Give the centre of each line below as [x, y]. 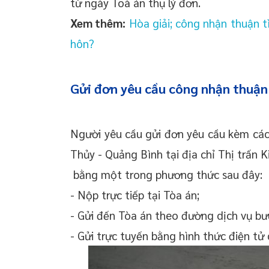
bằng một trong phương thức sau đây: [167, 174]
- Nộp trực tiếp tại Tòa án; [135, 195]
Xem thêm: [98, 23]
